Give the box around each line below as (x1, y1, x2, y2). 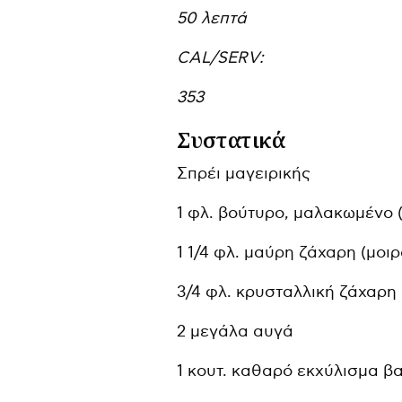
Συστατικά (177, 124, 285, 154)
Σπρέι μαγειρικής (177, 163, 311, 183)
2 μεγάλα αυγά (177, 321, 294, 341)
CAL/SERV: (177, 48, 264, 67)
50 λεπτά (177, 8, 248, 28)
